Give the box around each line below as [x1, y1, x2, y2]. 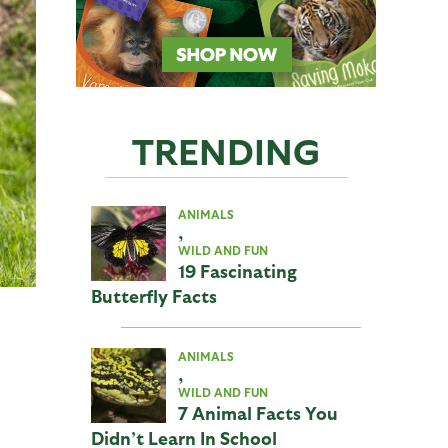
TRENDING [132, 128, 320, 171]
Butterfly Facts [91, 285, 217, 306]
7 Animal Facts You [178, 402, 338, 423]
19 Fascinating [178, 260, 297, 281]
